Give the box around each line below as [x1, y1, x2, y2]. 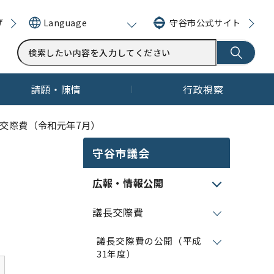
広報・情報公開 [92, 176, 164, 190]
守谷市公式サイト [169, 16, 241, 29]
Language [43, 17, 87, 29]
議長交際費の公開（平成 [97, 234, 202, 247]
